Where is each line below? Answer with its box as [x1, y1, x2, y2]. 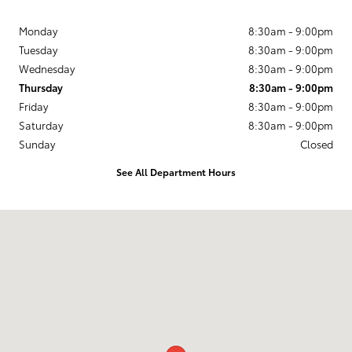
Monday [19, 23, 57, 38]
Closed [300, 136, 333, 151]
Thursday [19, 79, 63, 94]
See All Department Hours [116, 165, 236, 179]
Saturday [19, 117, 63, 132]
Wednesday [19, 60, 75, 75]
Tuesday [19, 42, 57, 57]
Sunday [19, 136, 55, 151]
